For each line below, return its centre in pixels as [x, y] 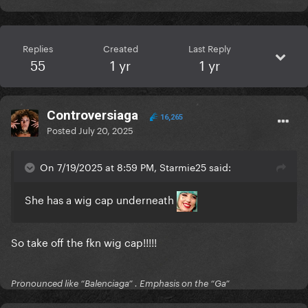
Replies [37, 48]
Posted [63, 130]
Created [120, 48]
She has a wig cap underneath [101, 199]
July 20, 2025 [106, 130]
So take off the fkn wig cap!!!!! [85, 242]
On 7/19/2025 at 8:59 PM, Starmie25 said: [135, 167]
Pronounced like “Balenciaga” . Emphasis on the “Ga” [120, 284]
